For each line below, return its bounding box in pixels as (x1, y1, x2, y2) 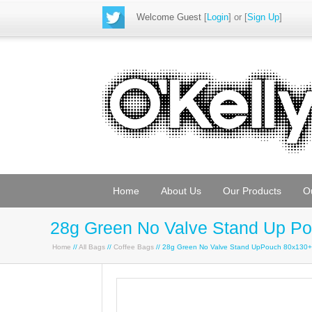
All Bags (79, 243, 105, 251)
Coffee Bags (114, 243, 154, 251)
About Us (161, 185, 201, 196)
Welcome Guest (136, 12, 201, 22)
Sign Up (247, 12, 279, 22)
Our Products (223, 185, 281, 196)
